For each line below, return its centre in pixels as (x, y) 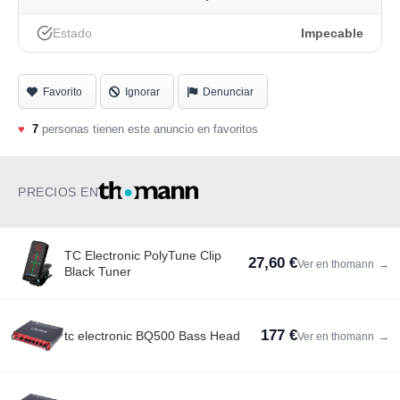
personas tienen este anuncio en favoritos (148, 129)
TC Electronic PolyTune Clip (143, 256)
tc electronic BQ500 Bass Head (152, 336)
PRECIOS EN (58, 192)
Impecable (332, 33)
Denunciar (228, 92)
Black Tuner (98, 272)
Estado (72, 33)
